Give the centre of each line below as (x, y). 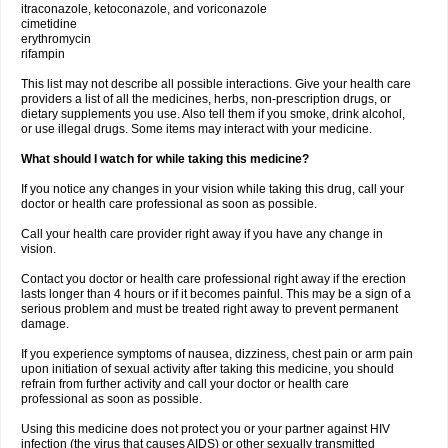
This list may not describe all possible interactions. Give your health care (216, 84)
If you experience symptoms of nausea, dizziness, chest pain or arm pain (217, 354)
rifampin (43, 54)
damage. (45, 324)
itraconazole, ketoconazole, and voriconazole (144, 9)
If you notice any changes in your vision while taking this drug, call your (212, 189)
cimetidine (49, 24)
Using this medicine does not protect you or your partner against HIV (205, 429)
